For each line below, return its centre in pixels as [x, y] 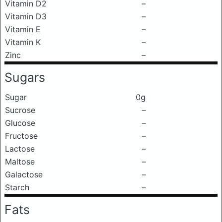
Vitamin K [23, 42]
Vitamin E [23, 29]
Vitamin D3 [26, 16]
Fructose [21, 136]
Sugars [25, 77]
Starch [17, 187]
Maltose [20, 162]
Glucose [20, 123]
